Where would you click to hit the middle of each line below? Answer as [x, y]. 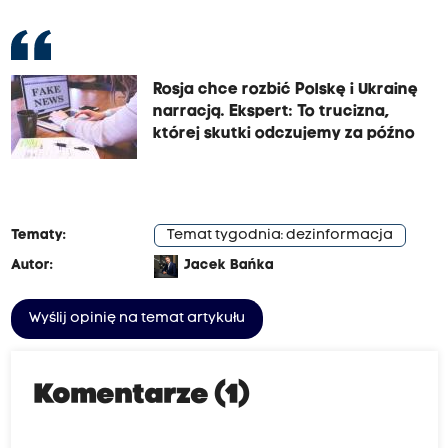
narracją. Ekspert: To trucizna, [271, 112]
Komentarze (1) [142, 396]
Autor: [31, 266]
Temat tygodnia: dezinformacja [279, 236]
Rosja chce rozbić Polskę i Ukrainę [285, 90]
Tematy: [38, 236]
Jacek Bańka [228, 266]
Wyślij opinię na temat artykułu [136, 319]
